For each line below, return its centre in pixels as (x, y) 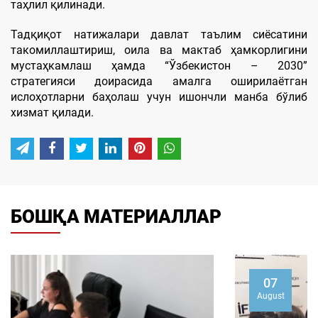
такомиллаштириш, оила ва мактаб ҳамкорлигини (159, 50)
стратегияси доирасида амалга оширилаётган (159, 81)
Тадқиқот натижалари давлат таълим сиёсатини (159, 34)
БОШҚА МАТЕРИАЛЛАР (116, 216)
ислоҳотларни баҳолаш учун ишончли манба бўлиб (159, 97)
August (46, 296)
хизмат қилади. (52, 112)
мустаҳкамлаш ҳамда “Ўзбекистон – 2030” (159, 65)
